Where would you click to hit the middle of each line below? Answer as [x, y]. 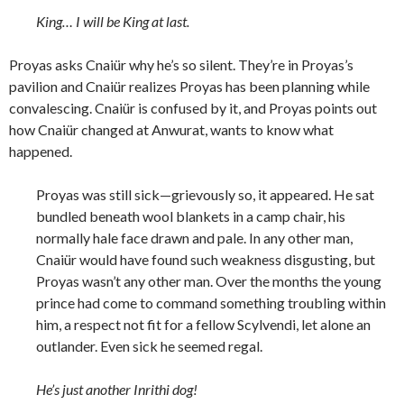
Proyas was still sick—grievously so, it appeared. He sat [205, 195]
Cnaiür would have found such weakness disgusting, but [206, 260]
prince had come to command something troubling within [211, 303]
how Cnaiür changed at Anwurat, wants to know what [171, 130]
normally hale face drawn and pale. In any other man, [194, 238]
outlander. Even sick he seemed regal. [149, 346]
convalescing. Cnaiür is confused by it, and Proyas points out [193, 108]
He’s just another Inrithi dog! [117, 390]
